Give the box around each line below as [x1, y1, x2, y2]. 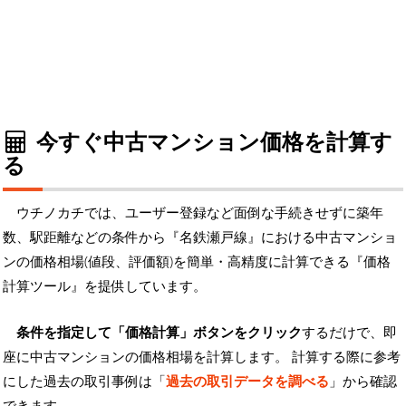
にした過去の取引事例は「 [3, 371, 166, 390]
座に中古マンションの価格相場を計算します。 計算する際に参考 [3, 346, 401, 365]
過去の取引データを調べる [166, 371, 329, 390]
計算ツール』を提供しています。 [3, 275, 207, 295]
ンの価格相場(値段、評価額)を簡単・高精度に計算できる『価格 [3, 251, 391, 270]
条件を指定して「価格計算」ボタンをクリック [16, 322, 302, 341]
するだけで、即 [302, 322, 397, 341]
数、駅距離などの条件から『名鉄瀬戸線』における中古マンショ [3, 227, 397, 246]
